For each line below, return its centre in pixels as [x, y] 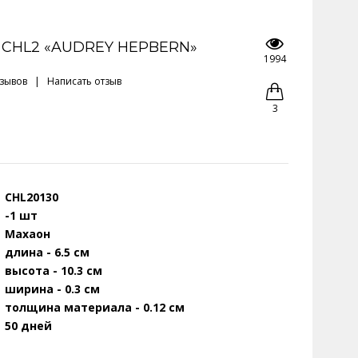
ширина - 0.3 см [52, 289]
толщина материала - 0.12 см [95, 307]
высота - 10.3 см [54, 270]
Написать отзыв [84, 81]
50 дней [28, 326]
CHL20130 [32, 197]
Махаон [28, 234]
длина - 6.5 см [47, 252]
